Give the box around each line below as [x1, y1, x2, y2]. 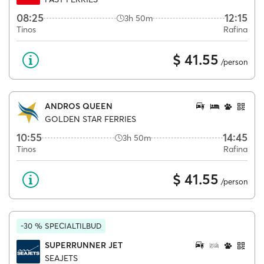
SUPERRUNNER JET [45, 239, 123, 250]
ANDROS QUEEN [45, 100, 113, 111]
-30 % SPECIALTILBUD [21, 221, 101, 230]
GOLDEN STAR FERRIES [45, 114, 136, 124]
